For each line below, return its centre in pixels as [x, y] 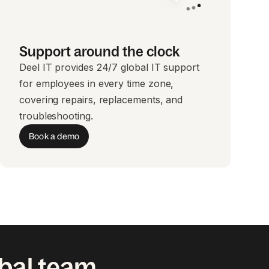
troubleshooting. [56, 116]
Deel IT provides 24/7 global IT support [109, 67]
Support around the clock [99, 51]
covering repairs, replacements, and [101, 100]
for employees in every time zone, [97, 83]
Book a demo [54, 136]
